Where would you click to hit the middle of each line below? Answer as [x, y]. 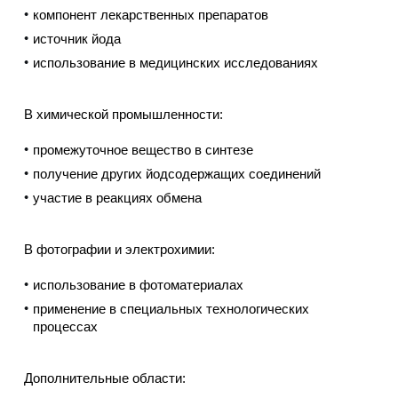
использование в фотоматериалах [138, 285]
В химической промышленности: [123, 115]
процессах [65, 327]
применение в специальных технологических [171, 309]
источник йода [76, 39]
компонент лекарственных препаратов [150, 15]
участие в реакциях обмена [117, 198]
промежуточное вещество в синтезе [143, 150]
